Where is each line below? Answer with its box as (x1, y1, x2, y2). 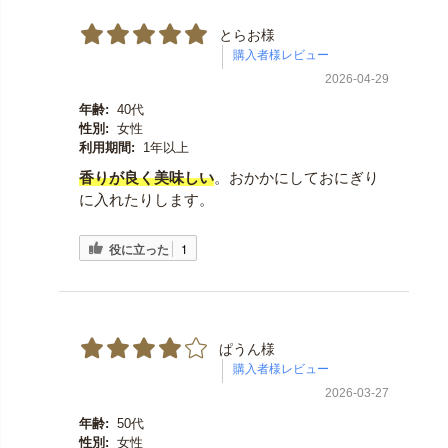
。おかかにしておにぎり (213, 169, 379, 187)
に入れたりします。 (78, 191, 214, 209)
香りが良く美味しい (78, 169, 214, 187)
